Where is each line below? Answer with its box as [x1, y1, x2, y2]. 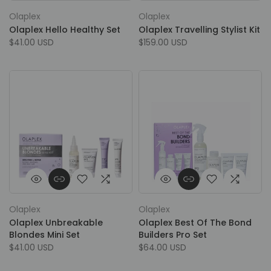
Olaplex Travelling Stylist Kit [139, 24, 260, 36]
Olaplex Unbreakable [9, 217, 103, 229]
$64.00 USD [139, 241, 186, 253]
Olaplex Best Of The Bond [139, 217, 252, 229]
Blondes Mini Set [9, 229, 80, 241]
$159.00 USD [139, 36, 188, 48]
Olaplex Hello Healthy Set [9, 24, 120, 36]
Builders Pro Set [139, 229, 207, 241]
